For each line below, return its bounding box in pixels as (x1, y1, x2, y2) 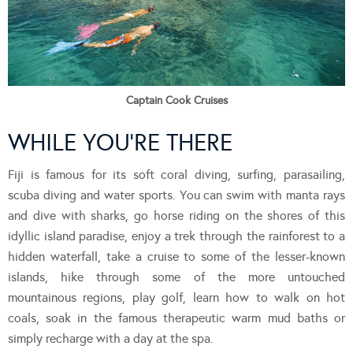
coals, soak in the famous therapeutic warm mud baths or (8, 310, 345, 325)
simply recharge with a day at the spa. (8, 330, 214, 346)
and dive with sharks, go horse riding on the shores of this (8, 207, 345, 223)
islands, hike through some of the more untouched (8, 269, 345, 284)
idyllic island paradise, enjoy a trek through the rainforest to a (8, 228, 345, 243)
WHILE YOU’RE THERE (8, 128, 232, 157)
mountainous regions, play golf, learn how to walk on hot (8, 289, 345, 305)
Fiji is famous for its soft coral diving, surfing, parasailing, (8, 166, 345, 182)
